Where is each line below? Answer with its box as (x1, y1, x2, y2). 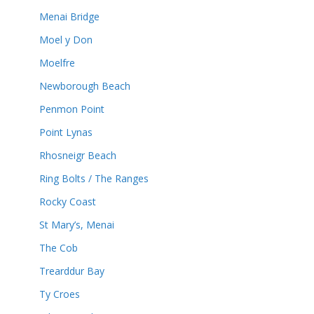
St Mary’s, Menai (39, 217, 114, 231)
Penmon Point (39, 102, 104, 116)
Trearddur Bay (39, 264, 104, 278)
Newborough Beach (39, 78, 130, 93)
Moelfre (39, 55, 75, 69)
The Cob (39, 240, 78, 254)
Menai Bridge (39, 9, 100, 23)
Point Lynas (39, 125, 93, 139)
